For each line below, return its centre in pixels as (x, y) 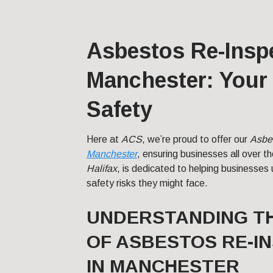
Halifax (102, 169)
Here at (104, 140)
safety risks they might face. (147, 183)
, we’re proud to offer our (196, 140)
